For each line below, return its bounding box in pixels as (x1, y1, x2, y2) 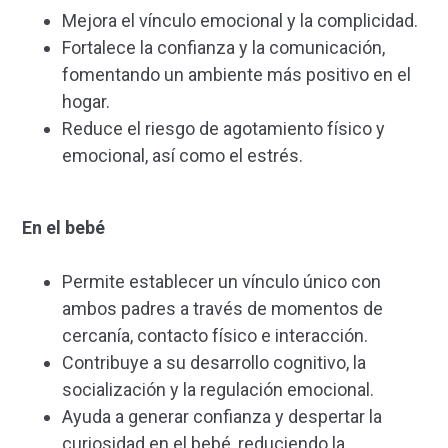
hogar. (62, 91, 114, 113)
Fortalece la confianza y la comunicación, (62, 37, 385, 59)
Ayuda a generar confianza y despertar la (62, 406, 382, 428)
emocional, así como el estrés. (62, 145, 307, 167)
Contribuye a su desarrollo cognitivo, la (62, 352, 366, 374)
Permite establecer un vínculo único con (62, 271, 381, 293)
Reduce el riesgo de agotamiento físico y (62, 118, 385, 140)
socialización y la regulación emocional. (62, 379, 374, 401)
